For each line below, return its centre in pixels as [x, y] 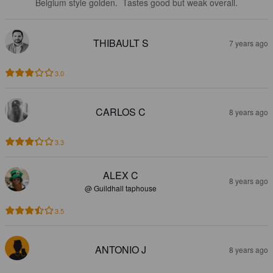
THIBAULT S [121, 43]
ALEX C [121, 175]
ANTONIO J [121, 249]
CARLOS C [121, 112]
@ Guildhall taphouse [121, 188]
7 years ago [249, 43]
